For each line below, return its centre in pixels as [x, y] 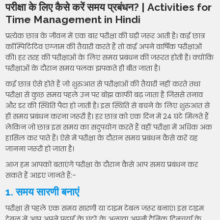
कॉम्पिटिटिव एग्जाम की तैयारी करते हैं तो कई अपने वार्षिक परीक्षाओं [104, 47]
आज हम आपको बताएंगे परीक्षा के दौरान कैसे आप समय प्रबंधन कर [102, 165]
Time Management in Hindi [73, 20]
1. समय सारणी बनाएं [42, 192]
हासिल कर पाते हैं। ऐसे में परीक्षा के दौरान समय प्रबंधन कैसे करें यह [102, 138]
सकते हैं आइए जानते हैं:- [41, 176]
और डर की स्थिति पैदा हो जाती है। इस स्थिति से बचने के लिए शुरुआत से [108, 106]
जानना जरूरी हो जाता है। [40, 149]
